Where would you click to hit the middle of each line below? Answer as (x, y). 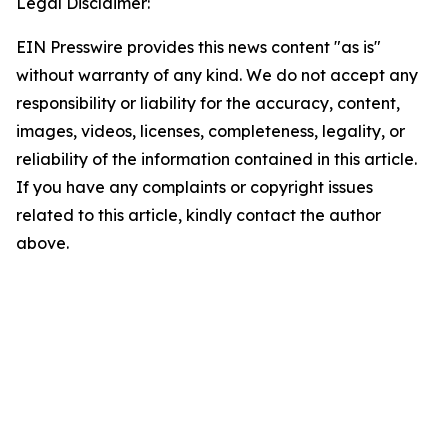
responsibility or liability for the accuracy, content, (208, 103)
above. (42, 243)
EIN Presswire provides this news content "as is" (198, 47)
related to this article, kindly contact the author (198, 215)
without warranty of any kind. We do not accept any (217, 75)
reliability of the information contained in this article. (216, 159)
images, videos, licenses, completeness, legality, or (210, 131)
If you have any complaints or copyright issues (194, 187)
